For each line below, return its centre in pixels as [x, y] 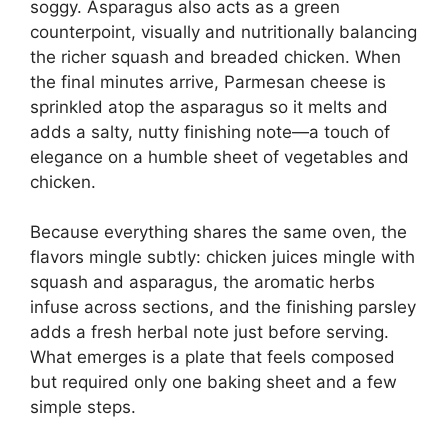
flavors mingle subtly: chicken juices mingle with [222, 257]
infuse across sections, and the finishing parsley [223, 307]
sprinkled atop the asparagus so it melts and [209, 106]
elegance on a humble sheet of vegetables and [219, 156]
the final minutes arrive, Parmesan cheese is [208, 81]
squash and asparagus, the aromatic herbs [202, 282]
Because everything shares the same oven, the [218, 232]
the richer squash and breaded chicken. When [215, 56]
